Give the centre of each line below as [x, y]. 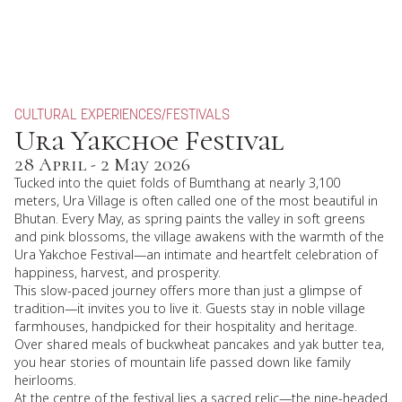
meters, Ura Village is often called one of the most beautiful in [196, 201]
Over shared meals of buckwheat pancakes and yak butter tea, [199, 344]
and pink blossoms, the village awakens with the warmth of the [199, 236]
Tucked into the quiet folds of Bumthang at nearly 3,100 [177, 183]
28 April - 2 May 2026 [102, 165]
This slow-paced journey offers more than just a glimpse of [188, 290]
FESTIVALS [198, 116]
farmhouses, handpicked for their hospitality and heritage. [186, 326]
